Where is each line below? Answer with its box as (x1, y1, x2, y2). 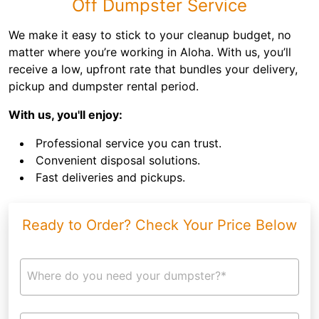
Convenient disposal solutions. (36, 153, 200, 167)
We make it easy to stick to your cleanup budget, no (9, 28, 291, 42)
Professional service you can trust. (36, 136, 221, 150)
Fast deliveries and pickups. (36, 170, 185, 184)
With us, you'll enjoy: (9, 108, 122, 122)
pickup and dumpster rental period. (9, 79, 199, 93)
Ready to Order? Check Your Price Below (22, 216, 297, 234)
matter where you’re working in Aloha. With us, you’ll (9, 45, 291, 59)
